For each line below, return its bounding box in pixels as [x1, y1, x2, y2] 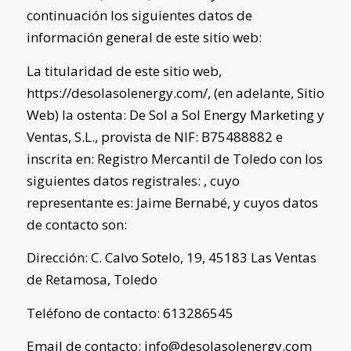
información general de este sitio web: [26, 28, 262, 47]
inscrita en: [26, 149, 97, 168]
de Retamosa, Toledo [26, 270, 157, 289]
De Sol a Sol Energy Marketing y [128, 105, 324, 124]
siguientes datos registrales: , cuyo [26, 171, 240, 190]
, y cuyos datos [226, 193, 318, 212]
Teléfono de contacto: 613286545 [26, 303, 233, 322]
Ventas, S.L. [26, 127, 95, 146]
